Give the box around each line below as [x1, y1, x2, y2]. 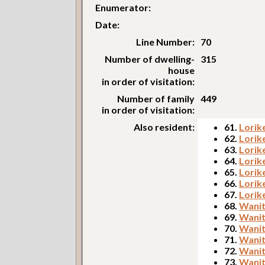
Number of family [117, 92, 195, 104]
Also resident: [134, 121, 195, 132]
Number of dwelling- [105, 53, 195, 64]
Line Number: [136, 35, 195, 47]
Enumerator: [95, 1, 151, 13]
